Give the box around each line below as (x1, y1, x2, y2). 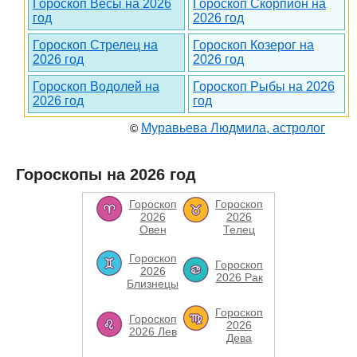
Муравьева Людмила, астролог (141, 121, 325, 135)
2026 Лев (128, 325, 177, 338)
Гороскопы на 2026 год (16, 166, 196, 183)
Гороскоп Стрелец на (33, 38, 158, 52)
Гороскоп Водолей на (33, 80, 159, 93)
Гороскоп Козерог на (193, 38, 314, 52)
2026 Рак (215, 271, 263, 284)
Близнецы (127, 277, 178, 290)
